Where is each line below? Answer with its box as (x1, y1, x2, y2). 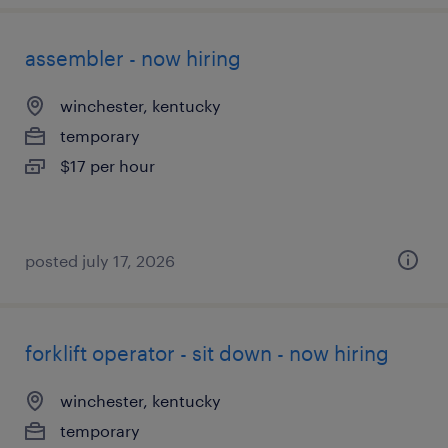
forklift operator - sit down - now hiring (25, 341, 389, 365)
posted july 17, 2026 (25, 251, 175, 270)
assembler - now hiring (25, 46, 241, 70)
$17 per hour (60, 156, 155, 175)
